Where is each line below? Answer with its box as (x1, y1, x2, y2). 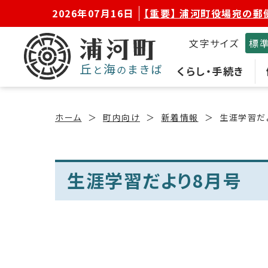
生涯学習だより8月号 (67, 167, 242, 193)
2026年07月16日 (52, 6, 134, 20)
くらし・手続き (177, 63, 244, 78)
